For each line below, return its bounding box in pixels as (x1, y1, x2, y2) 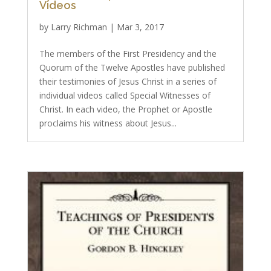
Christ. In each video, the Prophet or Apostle (39, 103, 212, 115)
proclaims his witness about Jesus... (39, 117, 177, 129)
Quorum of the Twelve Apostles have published (39, 62, 225, 73)
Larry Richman (50, 21, 107, 33)
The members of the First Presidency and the (39, 48, 217, 59)
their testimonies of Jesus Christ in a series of (39, 76, 217, 87)
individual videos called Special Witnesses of (39, 90, 211, 101)
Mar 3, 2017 (116, 21, 164, 33)
